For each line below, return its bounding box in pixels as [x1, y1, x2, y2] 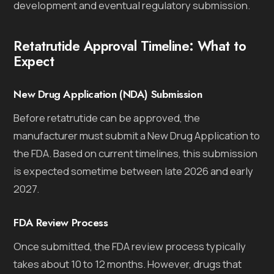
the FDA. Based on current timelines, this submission [13, 146, 258, 160]
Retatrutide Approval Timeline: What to [13, 35, 246, 56]
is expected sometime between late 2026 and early [13, 163, 254, 178]
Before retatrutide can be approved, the [13, 110, 201, 125]
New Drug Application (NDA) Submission [13, 86, 202, 102]
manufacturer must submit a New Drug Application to [13, 128, 261, 143]
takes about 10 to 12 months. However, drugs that [13, 256, 242, 271]
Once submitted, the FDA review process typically [13, 239, 246, 253]
